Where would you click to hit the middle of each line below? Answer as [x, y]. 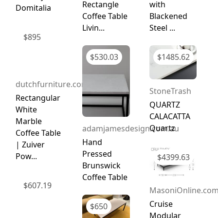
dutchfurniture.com [52, 84]
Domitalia [33, 8]
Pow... [26, 156]
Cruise [161, 204]
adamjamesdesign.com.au [131, 128]
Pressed [97, 154]
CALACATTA [170, 116]
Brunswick [102, 165]
